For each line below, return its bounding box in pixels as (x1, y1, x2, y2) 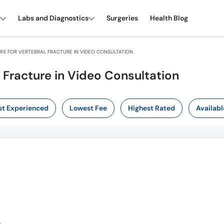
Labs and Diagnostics (18, 13, 88, 22)
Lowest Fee (69, 103, 107, 112)
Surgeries (106, 13, 138, 22)
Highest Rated (127, 103, 175, 112)
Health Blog (150, 13, 188, 22)
